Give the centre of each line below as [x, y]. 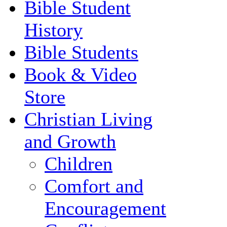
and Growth [70, 142]
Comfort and [94, 186]
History [53, 30]
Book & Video [81, 75]
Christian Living [88, 119]
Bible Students [81, 52]
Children [79, 164]
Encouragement [105, 209]
